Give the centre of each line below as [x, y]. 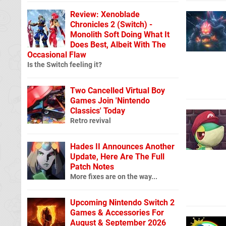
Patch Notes [92, 166]
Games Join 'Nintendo [110, 100]
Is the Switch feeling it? [65, 65]
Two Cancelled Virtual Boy [118, 90]
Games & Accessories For [117, 212]
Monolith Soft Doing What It [120, 34]
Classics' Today [98, 110]
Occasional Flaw [57, 54]
